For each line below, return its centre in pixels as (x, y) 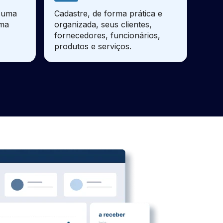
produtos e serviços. (93, 46)
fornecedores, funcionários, (107, 35)
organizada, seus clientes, (103, 24)
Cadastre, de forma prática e (108, 13)
